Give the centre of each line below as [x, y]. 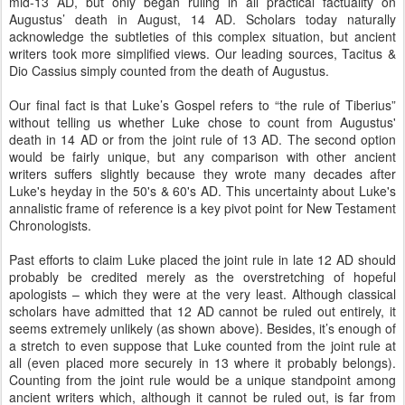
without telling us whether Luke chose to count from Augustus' [202, 122]
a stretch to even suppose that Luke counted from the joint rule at [202, 345]
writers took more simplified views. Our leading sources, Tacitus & [202, 53]
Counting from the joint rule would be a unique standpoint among [202, 380]
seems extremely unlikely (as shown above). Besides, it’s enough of [202, 328]
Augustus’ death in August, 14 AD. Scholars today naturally [202, 19]
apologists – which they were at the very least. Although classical [202, 294]
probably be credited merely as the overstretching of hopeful [202, 277]
